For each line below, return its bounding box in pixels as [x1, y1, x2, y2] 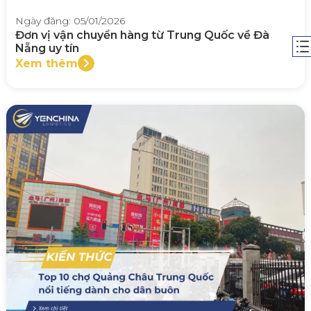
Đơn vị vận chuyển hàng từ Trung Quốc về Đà [15, 28, 269, 42]
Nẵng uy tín [15, 42, 79, 56]
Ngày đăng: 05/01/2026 [15, 15, 125, 28]
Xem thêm [15, 56, 78, 70]
